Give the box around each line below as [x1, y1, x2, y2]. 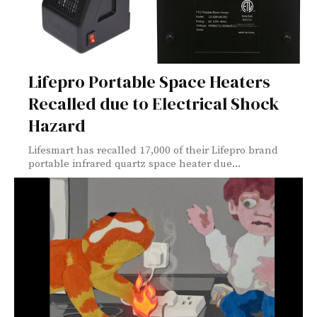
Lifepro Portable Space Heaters [28, 70, 270, 94]
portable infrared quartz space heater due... [28, 157, 241, 171]
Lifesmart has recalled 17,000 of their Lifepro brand [28, 144, 278, 158]
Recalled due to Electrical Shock [28, 92, 279, 116]
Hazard [28, 114, 86, 138]
